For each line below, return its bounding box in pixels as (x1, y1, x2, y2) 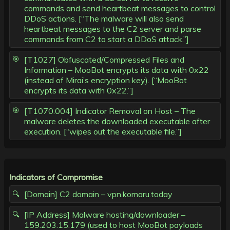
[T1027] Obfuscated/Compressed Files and (24, 54, 184, 65)
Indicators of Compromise (9, 172, 103, 183)
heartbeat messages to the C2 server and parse (24, 24, 201, 34)
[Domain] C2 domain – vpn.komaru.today (24, 189, 172, 200)
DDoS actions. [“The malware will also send (24, 13, 184, 24)
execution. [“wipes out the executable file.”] (24, 126, 182, 137)
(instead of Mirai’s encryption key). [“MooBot (24, 75, 187, 86)
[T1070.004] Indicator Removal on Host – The (24, 106, 196, 117)
